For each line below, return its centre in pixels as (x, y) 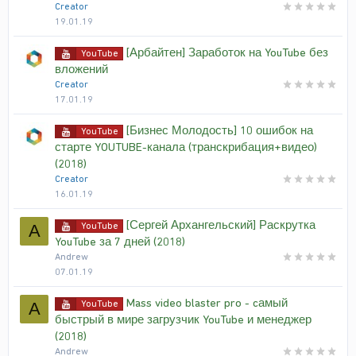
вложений (81, 69)
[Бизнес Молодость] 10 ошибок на (220, 130)
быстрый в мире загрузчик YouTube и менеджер (183, 319)
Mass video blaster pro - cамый (207, 303)
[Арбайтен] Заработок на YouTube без (227, 52)
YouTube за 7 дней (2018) (120, 242)
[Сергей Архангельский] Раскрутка (221, 225)
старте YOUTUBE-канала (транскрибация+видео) (186, 147)
